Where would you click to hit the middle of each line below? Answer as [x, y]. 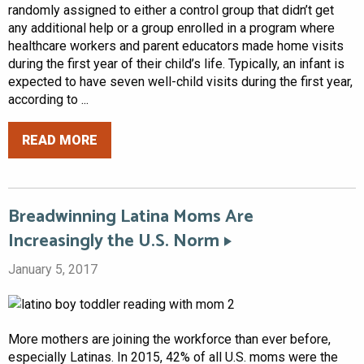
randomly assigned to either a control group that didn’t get [171, 11]
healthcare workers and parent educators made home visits [176, 46]
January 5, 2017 [53, 270]
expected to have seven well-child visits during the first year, [180, 82]
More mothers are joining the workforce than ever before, [169, 339]
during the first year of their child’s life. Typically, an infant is [176, 64]
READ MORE [60, 140]
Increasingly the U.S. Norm [114, 242]
